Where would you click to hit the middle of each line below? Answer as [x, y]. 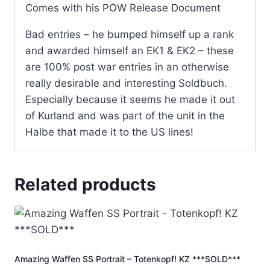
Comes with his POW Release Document [123, 8]
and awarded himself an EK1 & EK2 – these [130, 51]
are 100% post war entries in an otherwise [127, 67]
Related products [85, 185]
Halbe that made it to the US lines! [109, 132]
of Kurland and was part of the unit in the [125, 116]
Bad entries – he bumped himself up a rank [130, 35]
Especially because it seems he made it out [130, 100]
